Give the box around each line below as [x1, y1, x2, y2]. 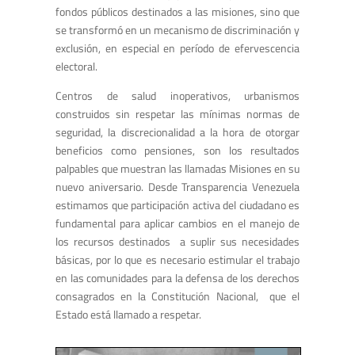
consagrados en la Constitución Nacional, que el [55, 287, 300, 304]
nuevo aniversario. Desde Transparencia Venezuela [55, 177, 300, 195]
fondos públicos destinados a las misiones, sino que [55, 2, 300, 20]
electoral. [55, 57, 97, 74]
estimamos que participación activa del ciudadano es [55, 196, 300, 213]
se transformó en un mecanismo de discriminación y [55, 21, 300, 38]
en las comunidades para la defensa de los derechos [55, 269, 300, 286]
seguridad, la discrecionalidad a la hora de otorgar [55, 123, 300, 140]
